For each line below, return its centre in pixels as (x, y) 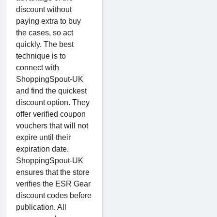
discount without (44, 9)
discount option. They (53, 102)
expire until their (43, 137)
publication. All (41, 207)
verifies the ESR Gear (53, 184)
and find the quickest (51, 91)
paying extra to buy (48, 21)
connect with (38, 67)
